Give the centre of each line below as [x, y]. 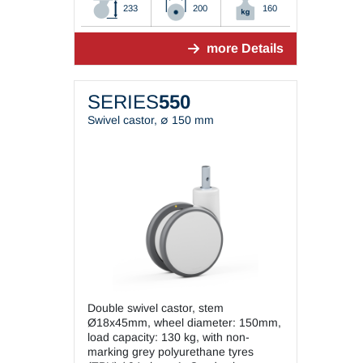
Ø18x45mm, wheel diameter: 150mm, [184, 323]
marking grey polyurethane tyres [170, 352]
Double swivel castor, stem [155, 308]
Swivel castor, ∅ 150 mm [150, 120]
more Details [245, 48]
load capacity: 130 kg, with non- [168, 337]
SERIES [123, 102]
